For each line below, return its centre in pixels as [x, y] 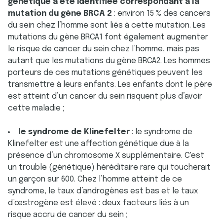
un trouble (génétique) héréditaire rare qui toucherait [109, 167]
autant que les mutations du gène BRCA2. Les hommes [109, 61]
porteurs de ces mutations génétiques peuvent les [105, 73]
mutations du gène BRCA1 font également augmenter [108, 37]
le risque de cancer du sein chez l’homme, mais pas [104, 49]
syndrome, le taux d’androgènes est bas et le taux [103, 191]
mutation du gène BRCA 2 [61, 14]
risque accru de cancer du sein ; [68, 215]
